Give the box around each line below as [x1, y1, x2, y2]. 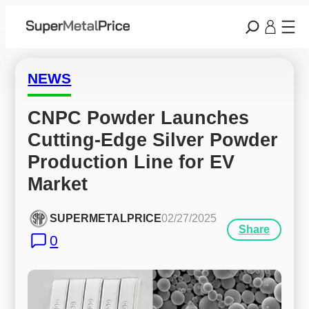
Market [28, 172, 88, 195]
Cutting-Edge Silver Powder [28, 128, 279, 150]
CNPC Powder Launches [28, 106, 250, 128]
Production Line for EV [28, 150, 235, 172]
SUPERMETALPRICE [50, 212, 162, 225]
